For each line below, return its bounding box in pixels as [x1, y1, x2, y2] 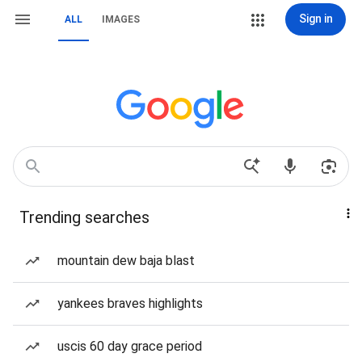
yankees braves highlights [57, 296, 203, 311]
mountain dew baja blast [57, 253, 195, 268]
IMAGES [102, 14, 140, 25]
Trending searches [19, 208, 149, 227]
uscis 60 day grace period [57, 339, 202, 354]
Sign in [298, 12, 333, 25]
